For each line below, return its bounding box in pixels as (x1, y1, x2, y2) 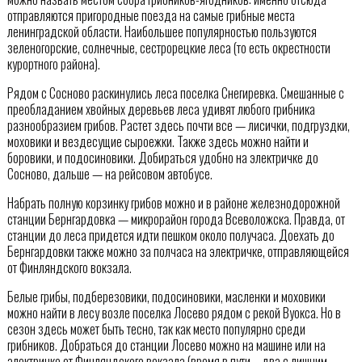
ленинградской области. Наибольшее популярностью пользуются (6, 22, 317, 42)
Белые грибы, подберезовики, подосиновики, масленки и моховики (6, 287, 326, 307)
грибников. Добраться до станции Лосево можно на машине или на (6, 335, 326, 356)
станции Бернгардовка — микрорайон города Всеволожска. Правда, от (6, 209, 345, 229)
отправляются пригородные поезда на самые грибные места (6, 6, 295, 26)
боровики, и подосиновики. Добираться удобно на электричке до (6, 148, 318, 168)
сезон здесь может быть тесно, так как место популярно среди (6, 319, 305, 339)
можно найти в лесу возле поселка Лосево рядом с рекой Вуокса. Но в (6, 303, 341, 323)
